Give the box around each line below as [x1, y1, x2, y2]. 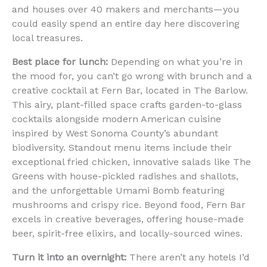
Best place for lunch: [12, 55, 108, 67]
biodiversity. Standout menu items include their [12, 141, 232, 153]
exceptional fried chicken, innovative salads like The [12, 156, 251, 167]
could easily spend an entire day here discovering [12, 17, 240, 29]
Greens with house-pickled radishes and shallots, [12, 170, 238, 182]
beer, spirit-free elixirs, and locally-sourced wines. [12, 227, 243, 239]
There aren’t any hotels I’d [126, 251, 250, 263]
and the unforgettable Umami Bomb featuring [12, 184, 225, 196]
